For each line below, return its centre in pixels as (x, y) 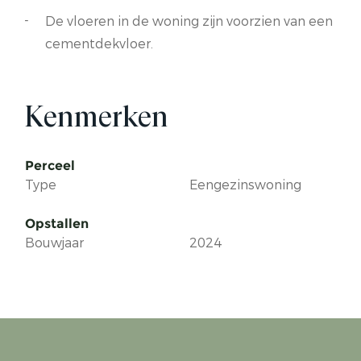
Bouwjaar (54, 243)
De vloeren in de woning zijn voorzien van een (189, 22)
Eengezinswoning (245, 185)
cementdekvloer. (99, 44)
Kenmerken (96, 117)
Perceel (50, 166)
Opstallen (57, 224)
